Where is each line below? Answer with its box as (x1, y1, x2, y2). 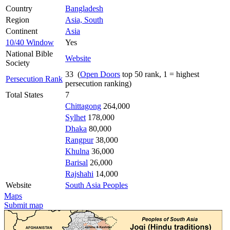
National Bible (6, 49, 53, 58)
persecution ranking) (65, 79, 131, 88)
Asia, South (65, 15, 103, 24)
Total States (6, 90, 43, 99)
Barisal (65, 158, 88, 167)
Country (6, 4, 32, 13)
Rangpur (65, 135, 93, 144)
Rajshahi (65, 169, 93, 178)
